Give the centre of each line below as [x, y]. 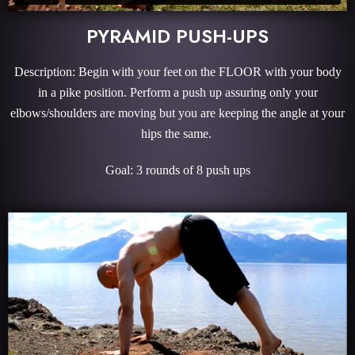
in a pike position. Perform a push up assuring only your [177, 92]
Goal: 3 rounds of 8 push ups [177, 170]
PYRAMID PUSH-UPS [177, 36]
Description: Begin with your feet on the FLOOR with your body [177, 71]
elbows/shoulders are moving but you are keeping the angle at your [177, 113]
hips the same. [177, 133]
